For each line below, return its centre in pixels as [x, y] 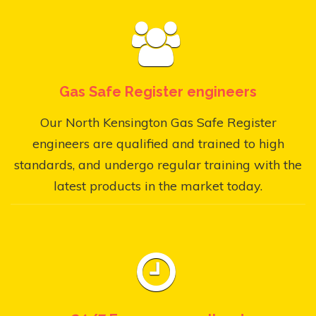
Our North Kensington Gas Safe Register [158, 122]
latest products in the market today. [158, 186]
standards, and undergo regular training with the [158, 164]
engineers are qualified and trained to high [158, 143]
